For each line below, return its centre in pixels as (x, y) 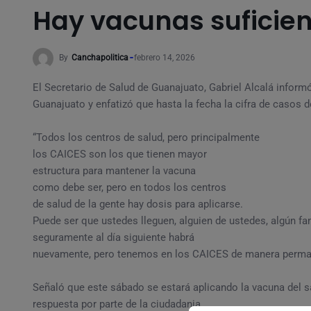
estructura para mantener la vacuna (114, 171)
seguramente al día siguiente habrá (114, 237)
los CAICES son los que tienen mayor (120, 154)
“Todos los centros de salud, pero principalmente (146, 137)
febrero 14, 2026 (165, 58)
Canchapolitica (100, 58)
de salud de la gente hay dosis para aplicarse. (138, 204)
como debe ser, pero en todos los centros (129, 187)
